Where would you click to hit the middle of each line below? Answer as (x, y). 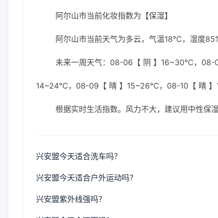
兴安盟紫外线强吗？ (71, 199)
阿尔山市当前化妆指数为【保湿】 (114, 16)
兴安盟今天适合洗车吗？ (79, 156)
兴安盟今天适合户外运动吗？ (87, 178)
